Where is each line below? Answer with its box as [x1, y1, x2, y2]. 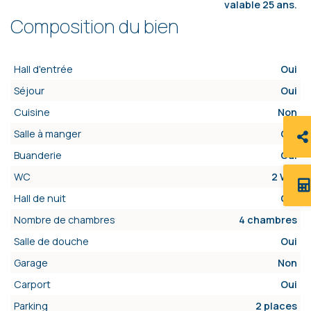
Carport [14, 278, 51, 292]
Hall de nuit [14, 192, 66, 205]
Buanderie [14, 149, 62, 162]
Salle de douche [14, 235, 89, 249]
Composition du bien [10, 13, 179, 40]
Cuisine [14, 106, 50, 119]
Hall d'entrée [14, 62, 73, 76]
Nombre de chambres [14, 213, 115, 227]
